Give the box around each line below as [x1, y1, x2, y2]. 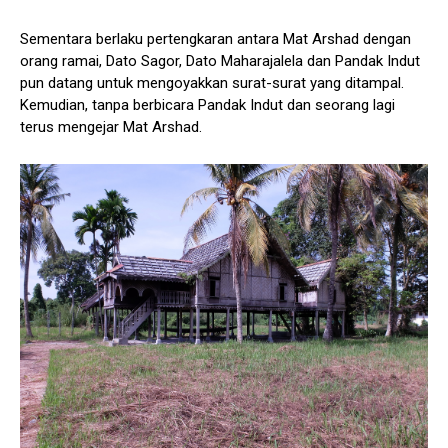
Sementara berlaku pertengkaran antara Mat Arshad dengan [20, 29, 411, 48]
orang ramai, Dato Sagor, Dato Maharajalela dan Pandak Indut [20, 51, 420, 70]
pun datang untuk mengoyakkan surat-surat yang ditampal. [20, 73, 404, 92]
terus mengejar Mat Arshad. [20, 117, 202, 136]
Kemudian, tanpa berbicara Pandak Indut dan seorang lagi [20, 95, 395, 114]
